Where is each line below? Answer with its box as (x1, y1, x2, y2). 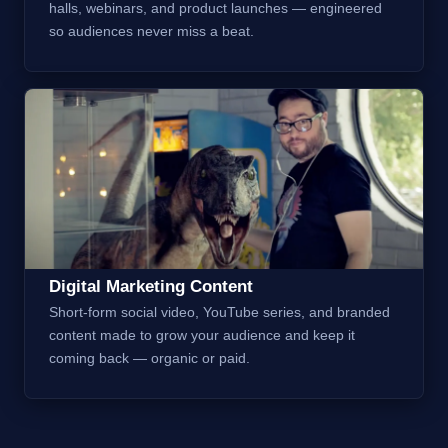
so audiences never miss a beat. (49, 22, 254, 39)
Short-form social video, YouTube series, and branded (49, 303, 390, 320)
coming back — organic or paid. (49, 349, 250, 366)
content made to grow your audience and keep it (49, 326, 355, 343)
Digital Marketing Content (49, 276, 253, 296)
